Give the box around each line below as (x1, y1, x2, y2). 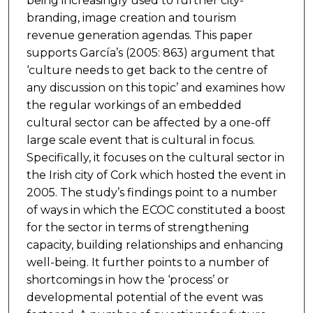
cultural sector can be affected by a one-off (26, 116, 270, 130)
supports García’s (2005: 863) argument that (26, 46, 275, 60)
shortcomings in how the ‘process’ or (26, 273, 229, 287)
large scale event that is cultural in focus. (26, 133, 255, 147)
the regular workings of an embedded (26, 99, 242, 112)
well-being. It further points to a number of (26, 256, 269, 270)
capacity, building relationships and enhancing (26, 238, 284, 252)
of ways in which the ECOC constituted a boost (26, 203, 286, 217)
